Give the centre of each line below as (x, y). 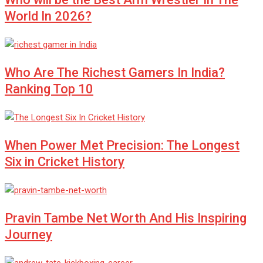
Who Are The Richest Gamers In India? (115, 72)
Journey (28, 234)
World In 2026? (48, 16)
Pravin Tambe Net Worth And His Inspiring (126, 218)
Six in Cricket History (65, 161)
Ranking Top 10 (49, 89)
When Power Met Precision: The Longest (122, 145)
